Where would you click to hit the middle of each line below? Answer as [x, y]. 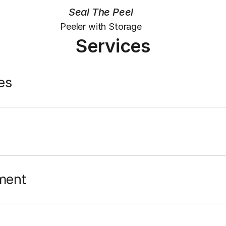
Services [113, 46]
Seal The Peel [101, 12]
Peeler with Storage [101, 26]
